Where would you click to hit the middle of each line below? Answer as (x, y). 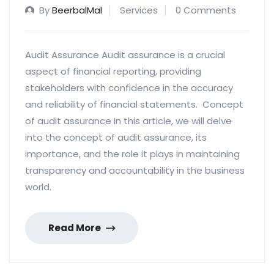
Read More (76, 228)
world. (38, 187)
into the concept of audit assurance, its (116, 138)
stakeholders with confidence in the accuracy (129, 88)
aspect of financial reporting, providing (113, 72)
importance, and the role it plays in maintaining (132, 154)
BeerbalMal (77, 10)
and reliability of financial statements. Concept (134, 105)
